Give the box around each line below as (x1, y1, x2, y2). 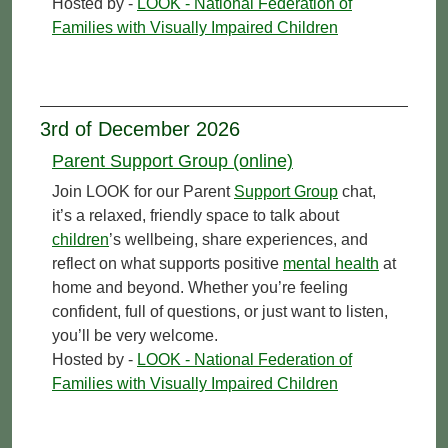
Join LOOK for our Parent (52, 182, 234, 200)
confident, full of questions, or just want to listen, (52, 302, 388, 320)
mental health (283, 254, 379, 272)
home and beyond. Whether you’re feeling (52, 278, 348, 296)
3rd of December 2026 (40, 117, 240, 140)
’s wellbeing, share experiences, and (109, 230, 368, 248)
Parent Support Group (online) (52, 150, 293, 171)
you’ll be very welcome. (52, 326, 218, 344)
